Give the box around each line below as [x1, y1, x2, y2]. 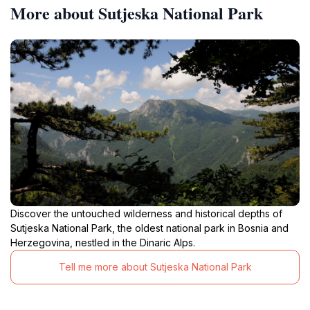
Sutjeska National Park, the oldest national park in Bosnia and [10, 221, 289, 234]
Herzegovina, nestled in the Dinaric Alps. [10, 236, 195, 248]
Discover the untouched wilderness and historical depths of [10, 207, 282, 219]
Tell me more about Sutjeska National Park [58, 261, 252, 273]
